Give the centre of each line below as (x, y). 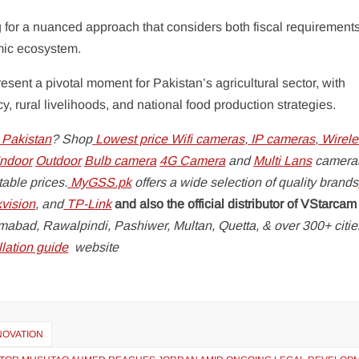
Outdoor (58, 161)
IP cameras (283, 139)
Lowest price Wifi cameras (170, 139)
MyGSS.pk (100, 183)
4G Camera (193, 161)
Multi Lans (283, 161)
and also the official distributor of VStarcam (234, 204)
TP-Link (89, 204)
